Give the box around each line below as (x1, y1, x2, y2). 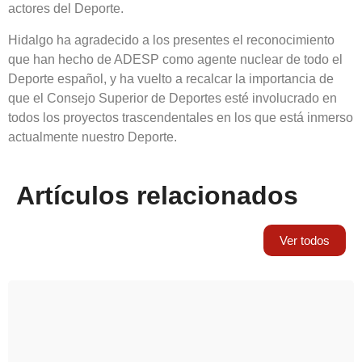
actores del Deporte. (8, 2, 124, 16)
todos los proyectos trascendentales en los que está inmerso (8, 110, 353, 124)
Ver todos (280, 234, 330, 248)
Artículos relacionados (16, 181, 298, 211)
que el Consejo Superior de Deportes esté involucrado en (8, 90, 337, 105)
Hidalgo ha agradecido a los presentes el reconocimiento (8, 32, 335, 47)
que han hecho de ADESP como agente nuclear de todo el (8, 52, 343, 66)
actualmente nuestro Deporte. (8, 129, 177, 144)
